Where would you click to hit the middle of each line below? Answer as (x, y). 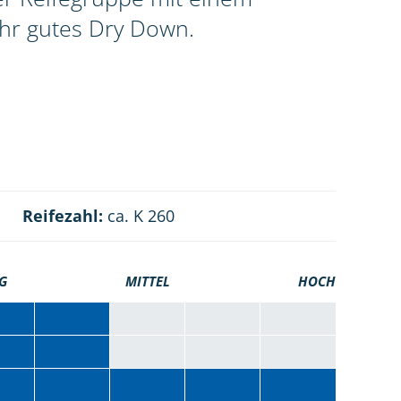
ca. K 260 (138, 216)
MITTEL (147, 282)
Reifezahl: (62, 216)
